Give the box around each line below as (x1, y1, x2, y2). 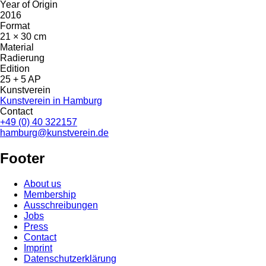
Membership (24, 189, 76, 200)
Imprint (24, 243, 52, 254)
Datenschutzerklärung (24, 254, 116, 264)
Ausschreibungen (24, 200, 98, 211)
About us (24, 179, 61, 189)
